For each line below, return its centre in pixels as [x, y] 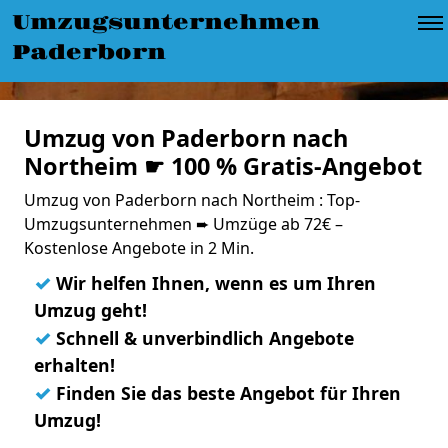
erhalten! [74, 365]
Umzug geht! [90, 310]
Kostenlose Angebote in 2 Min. [139, 248]
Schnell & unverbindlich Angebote [202, 338]
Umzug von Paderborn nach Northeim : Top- [192, 200]
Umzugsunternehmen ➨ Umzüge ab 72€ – [183, 224]
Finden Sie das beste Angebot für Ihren [226, 393]
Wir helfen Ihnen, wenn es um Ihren [213, 283]
